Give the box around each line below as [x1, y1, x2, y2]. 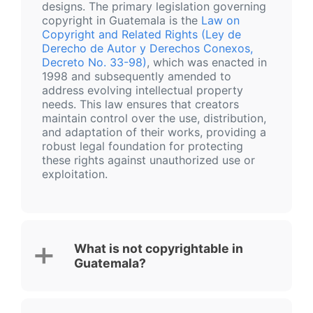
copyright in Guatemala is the [42, 13, 201, 27]
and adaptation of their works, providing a [42, 125, 266, 139]
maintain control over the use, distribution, [42, 111, 266, 125]
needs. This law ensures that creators [42, 97, 239, 111]
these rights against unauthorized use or [42, 153, 255, 167]
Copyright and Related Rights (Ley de [42, 27, 241, 41]
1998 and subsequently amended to [42, 69, 231, 83]
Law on [201, 13, 240, 27]
